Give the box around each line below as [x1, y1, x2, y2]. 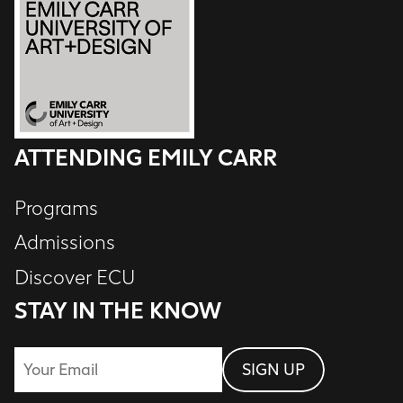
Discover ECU [14, 265, 135, 290]
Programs [14, 196, 98, 220]
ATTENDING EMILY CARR [14, 144, 277, 171]
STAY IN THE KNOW [14, 298, 221, 325]
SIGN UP [242, 360, 305, 381]
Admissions [14, 231, 115, 255]
